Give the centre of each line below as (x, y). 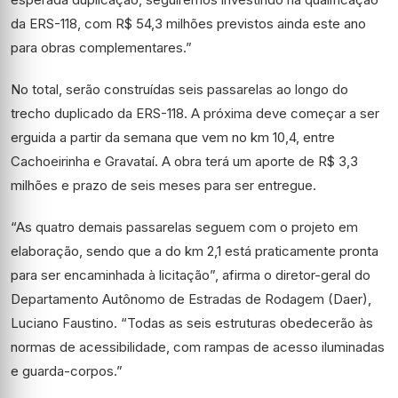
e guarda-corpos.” (67, 370)
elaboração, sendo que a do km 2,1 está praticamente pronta (195, 251)
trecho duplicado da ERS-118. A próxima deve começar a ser (195, 113)
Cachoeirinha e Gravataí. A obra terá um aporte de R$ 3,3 (184, 161)
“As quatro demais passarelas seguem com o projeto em (184, 227)
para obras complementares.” (101, 47)
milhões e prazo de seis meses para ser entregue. (163, 185)
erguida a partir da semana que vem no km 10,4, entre (173, 137)
